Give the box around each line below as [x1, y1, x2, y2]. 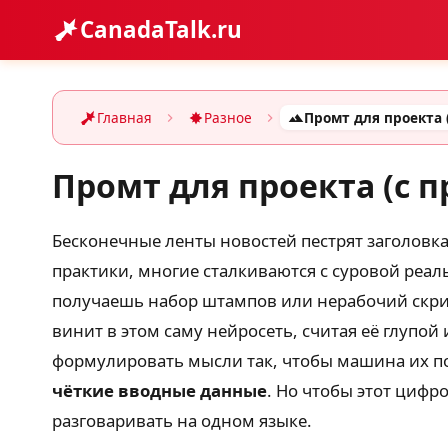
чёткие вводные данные [52, 379, 267, 402]
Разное [204, 108, 252, 127]
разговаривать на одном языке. [52, 409, 312, 432]
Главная [97, 108, 152, 127]
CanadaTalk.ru [80, 14, 242, 45]
